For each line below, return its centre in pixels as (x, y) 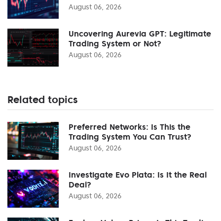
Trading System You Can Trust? (130, 136)
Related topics (42, 99)
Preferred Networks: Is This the (129, 127)
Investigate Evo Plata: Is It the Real (138, 174)
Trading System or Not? (115, 43)
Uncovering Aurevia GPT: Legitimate (140, 33)
